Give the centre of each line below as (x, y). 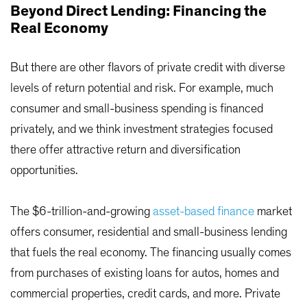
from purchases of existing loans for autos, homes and (145, 274)
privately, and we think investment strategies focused (142, 130)
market (273, 212)
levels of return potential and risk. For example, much (142, 89)
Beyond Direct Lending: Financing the (138, 11)
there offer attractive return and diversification (125, 150)
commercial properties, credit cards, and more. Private (145, 294)
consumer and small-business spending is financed (137, 109)
